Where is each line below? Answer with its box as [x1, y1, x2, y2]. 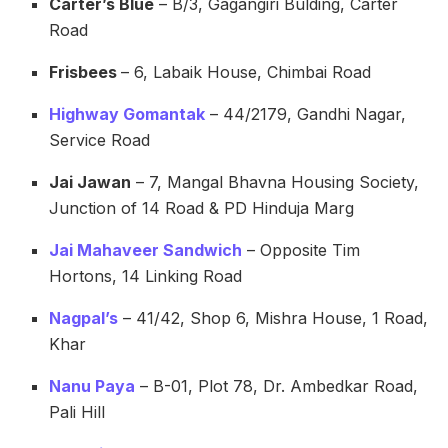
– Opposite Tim [242, 240, 361, 261]
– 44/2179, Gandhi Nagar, [205, 104, 407, 125]
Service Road [49, 130, 151, 151]
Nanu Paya [49, 376, 136, 397]
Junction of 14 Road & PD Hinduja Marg [49, 198, 355, 219]
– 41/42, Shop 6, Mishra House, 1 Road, [118, 308, 429, 329]
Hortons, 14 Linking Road [49, 266, 243, 287]
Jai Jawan [49, 172, 132, 193]
